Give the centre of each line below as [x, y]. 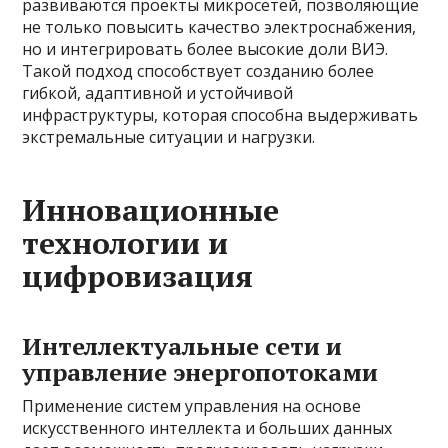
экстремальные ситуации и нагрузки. [169, 137]
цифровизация [138, 276]
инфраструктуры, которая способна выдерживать [220, 115]
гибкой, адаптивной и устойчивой [158, 93]
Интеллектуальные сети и [182, 346]
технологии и [125, 243]
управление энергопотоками [200, 372]
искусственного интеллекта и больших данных [207, 428]
